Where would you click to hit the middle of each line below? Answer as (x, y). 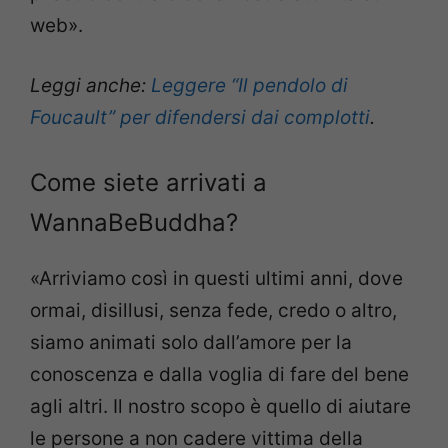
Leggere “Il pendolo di (249, 86)
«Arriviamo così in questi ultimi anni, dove (216, 278)
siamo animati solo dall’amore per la (191, 342)
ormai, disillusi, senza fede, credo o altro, (213, 310)
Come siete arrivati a (148, 182)
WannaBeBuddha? (134, 222)
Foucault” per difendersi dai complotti (200, 118)
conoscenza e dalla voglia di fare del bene (219, 374)
